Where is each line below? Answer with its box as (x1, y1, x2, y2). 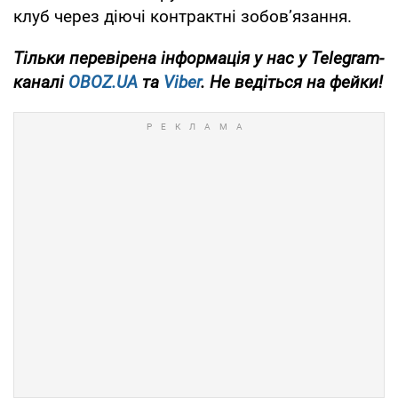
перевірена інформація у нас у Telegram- (69, 48, 384, 69)
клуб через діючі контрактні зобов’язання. (13, 6, 352, 28)
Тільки (13, 48, 65, 69)
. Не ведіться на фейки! (201, 72, 383, 93)
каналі (13, 72, 68, 93)
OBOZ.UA (68, 72, 138, 93)
